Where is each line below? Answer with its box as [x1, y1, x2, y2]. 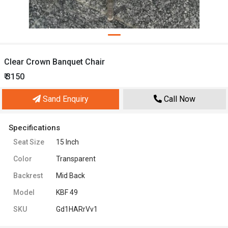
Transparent [56, 155, 96, 163]
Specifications [9, 123, 60, 132]
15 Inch [56, 138, 79, 146]
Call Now [162, 94, 195, 104]
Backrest [13, 172, 43, 180]
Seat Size [13, 138, 44, 146]
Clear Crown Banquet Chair [4, 57, 105, 67]
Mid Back [56, 172, 85, 180]
